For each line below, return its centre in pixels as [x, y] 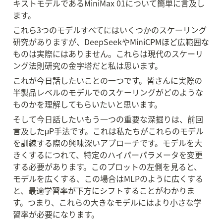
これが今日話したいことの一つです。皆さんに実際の [108, 80]
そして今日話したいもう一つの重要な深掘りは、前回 [108, 119]
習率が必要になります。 [56, 214]
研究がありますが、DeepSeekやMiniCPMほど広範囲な [111, 42]
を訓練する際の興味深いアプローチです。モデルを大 [108, 143]
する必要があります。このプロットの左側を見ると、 [107, 166]
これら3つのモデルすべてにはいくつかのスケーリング [110, 30]
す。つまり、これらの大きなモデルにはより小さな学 [107, 202]
